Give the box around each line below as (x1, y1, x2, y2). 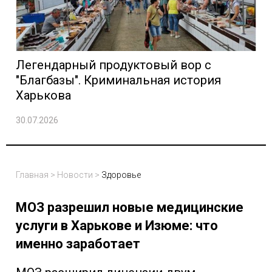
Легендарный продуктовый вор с (16, 58, 211, 73)
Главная (16, 170, 49, 180)
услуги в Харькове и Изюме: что (16, 218, 218, 234)
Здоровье (101, 170, 141, 180)
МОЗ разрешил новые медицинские (16, 200, 243, 216)
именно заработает (16, 236, 140, 252)
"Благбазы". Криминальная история (16, 73, 221, 88)
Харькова (16, 88, 71, 103)
